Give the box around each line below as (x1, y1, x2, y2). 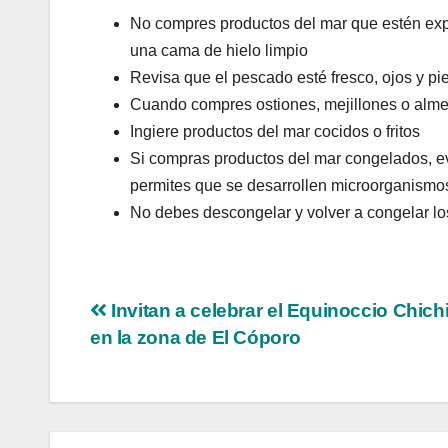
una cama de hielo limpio (130, 42, 308, 60)
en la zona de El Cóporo (90, 327, 301, 349)
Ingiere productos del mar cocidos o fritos (130, 123, 420, 141)
